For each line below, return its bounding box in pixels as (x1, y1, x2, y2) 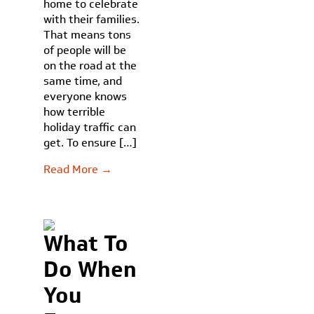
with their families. (43, 11, 140, 27)
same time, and (43, 73, 123, 89)
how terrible (43, 104, 106, 120)
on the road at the (43, 57, 137, 74)
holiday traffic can (43, 119, 137, 135)
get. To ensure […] (43, 135, 137, 151)
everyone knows (43, 88, 128, 104)
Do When (43, 254, 137, 285)
